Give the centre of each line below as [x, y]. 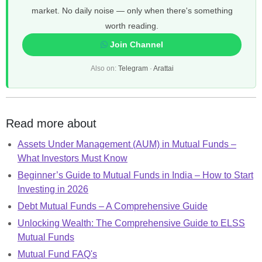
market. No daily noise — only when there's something [132, 10]
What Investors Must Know [73, 158]
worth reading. [132, 25]
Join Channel [135, 44]
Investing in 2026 [53, 189]
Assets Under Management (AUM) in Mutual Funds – [127, 144]
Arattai [163, 68]
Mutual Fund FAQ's [57, 254]
